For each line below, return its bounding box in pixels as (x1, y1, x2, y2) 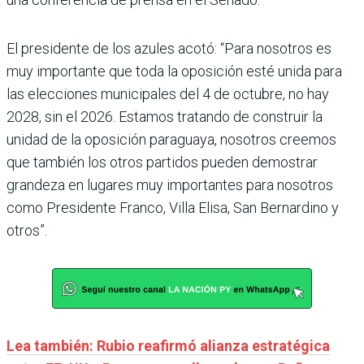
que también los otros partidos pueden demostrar (6, 154, 318, 171)
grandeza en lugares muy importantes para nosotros (6, 176, 333, 194)
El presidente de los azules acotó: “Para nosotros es (6, 40, 331, 58)
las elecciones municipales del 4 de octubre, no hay (6, 85, 329, 103)
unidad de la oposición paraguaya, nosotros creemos (6, 131, 336, 149)
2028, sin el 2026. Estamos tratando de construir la (6, 108, 323, 126)
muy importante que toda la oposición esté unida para (6, 63, 342, 80)
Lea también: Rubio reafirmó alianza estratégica (6, 337, 330, 355)
